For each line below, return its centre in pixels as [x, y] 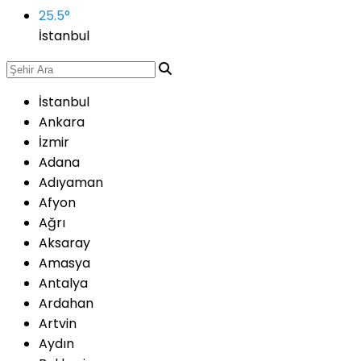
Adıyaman [71, 183]
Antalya [63, 283]
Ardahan [66, 303]
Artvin [58, 324]
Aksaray [64, 243]
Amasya [64, 263]
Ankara [62, 122]
